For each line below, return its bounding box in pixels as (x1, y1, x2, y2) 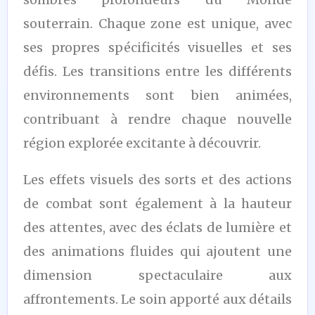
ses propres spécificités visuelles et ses (23, 39, 292, 56)
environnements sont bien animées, (23, 86, 292, 103)
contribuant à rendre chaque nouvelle (23, 110, 292, 127)
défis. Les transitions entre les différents (23, 63, 292, 79)
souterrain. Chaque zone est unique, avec (23, 15, 292, 32)
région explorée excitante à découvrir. (23, 134, 261, 151)
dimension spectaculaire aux (23, 266, 292, 283)
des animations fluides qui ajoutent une (23, 243, 292, 259)
